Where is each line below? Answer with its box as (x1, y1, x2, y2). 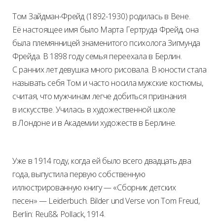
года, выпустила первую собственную (12, 168, 146, 180)
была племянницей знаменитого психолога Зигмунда (12, 37, 200, 48)
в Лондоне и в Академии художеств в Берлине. (12, 117, 177, 128)
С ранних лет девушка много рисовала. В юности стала (12, 64, 207, 75)
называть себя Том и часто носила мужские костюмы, (12, 77, 203, 88)
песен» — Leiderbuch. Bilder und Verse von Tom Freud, (12, 195, 200, 206)
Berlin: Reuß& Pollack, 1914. (12, 208, 106, 220)
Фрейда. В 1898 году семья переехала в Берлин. (12, 50, 182, 62)
